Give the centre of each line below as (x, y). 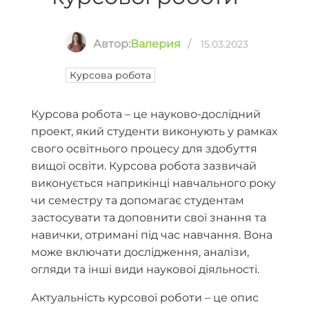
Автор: (112, 43)
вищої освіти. (69, 166)
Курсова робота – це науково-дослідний (146, 114)
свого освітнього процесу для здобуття (144, 149)
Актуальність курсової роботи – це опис (145, 298)
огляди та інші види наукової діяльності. (145, 269)
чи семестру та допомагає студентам (138, 200)
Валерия (156, 43)
